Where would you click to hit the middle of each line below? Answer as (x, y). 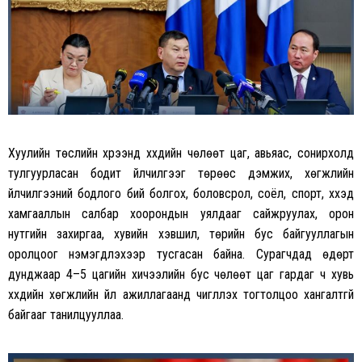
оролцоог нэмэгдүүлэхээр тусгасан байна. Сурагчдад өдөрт (181, 255)
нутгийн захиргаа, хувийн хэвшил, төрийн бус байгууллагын (181, 234)
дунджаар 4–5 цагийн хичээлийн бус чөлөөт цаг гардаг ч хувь (181, 275)
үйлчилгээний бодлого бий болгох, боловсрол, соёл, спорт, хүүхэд (181, 194)
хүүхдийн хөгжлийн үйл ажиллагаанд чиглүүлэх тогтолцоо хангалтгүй (181, 295)
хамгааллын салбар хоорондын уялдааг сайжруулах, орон (181, 214)
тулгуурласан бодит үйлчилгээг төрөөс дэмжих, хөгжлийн (181, 174)
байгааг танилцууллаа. (66, 315)
